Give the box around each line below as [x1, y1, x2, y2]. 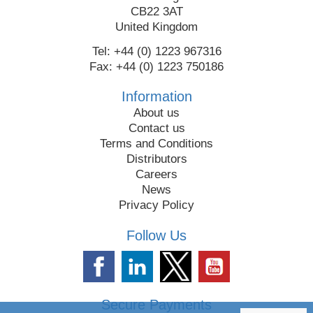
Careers [136, 168, 177, 182]
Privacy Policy [119, 198, 194, 212]
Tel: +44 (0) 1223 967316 [92, 44, 221, 58]
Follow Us [126, 228, 187, 244]
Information [121, 89, 192, 105]
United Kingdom [115, 20, 198, 34]
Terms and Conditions [100, 137, 213, 151]
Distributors [126, 152, 187, 166]
